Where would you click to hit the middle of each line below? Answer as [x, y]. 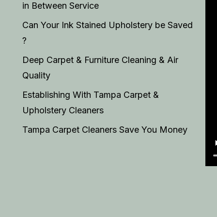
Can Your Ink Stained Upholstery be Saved [107, 25]
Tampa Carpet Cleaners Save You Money [105, 130]
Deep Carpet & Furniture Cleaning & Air [100, 60]
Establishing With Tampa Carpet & [90, 95]
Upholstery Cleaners [63, 110]
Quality [36, 75]
